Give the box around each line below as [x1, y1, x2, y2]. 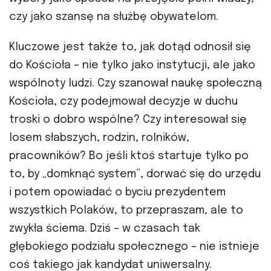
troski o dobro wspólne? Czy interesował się [9, 114, 247, 126]
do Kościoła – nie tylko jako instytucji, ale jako [9, 60, 255, 71]
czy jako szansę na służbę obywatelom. [9, 11, 218, 23]
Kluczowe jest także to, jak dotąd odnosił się [9, 42, 251, 53]
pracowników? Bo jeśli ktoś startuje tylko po [9, 151, 249, 162]
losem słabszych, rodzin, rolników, [9, 132, 189, 144]
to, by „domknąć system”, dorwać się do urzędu [9, 169, 261, 180]
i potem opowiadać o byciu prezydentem [9, 187, 226, 198]
